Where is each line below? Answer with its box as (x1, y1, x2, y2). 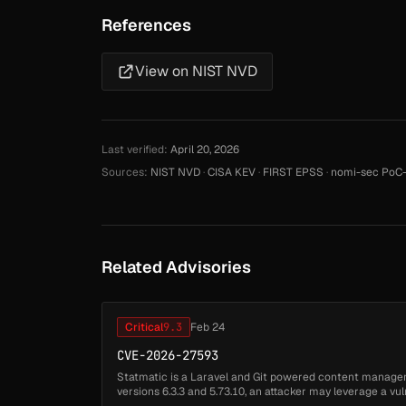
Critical (125, 320, 163, 335)
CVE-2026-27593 (117, 347, 218, 364)
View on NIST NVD (135, 62, 257, 82)
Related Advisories (101, 256, 251, 278)
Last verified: (101, 142, 168, 158)
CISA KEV (208, 165, 256, 180)
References (101, 14, 191, 36)
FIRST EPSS (263, 165, 324, 180)
